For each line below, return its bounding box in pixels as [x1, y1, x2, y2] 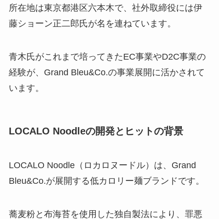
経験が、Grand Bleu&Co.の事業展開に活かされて [8, 67, 205, 78]
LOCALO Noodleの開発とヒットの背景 [8, 126, 183, 137]
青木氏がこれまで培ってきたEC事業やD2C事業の [8, 52, 206, 62]
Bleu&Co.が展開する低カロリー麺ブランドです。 [8, 175, 204, 186]
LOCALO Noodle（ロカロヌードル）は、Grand [8, 160, 196, 170]
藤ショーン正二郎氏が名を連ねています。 [8, 19, 176, 29]
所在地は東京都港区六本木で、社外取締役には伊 [8, 3, 202, 13]
